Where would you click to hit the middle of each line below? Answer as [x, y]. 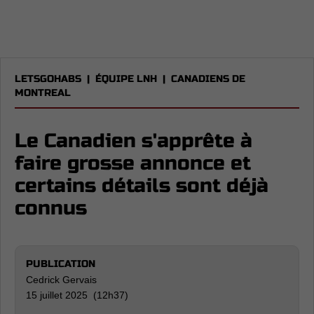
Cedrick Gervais [61, 280]
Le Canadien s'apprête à [134, 141]
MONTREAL [43, 93]
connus [51, 208]
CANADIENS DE [208, 79]
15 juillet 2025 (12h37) [77, 295]
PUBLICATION [61, 264]
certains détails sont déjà [142, 186]
